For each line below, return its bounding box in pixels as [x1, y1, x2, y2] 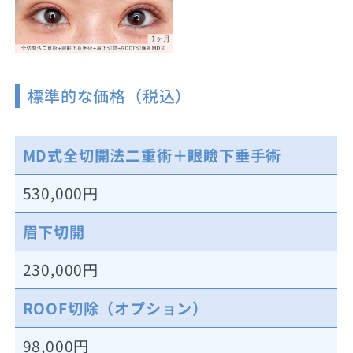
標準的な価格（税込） [28, 84, 192, 108]
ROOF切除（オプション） [22, 296, 209, 319]
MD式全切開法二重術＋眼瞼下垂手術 [22, 143, 282, 166]
